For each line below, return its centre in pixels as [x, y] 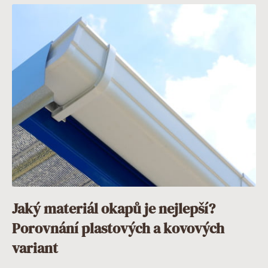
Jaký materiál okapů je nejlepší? [114, 208]
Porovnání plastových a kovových [118, 228]
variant [35, 248]
